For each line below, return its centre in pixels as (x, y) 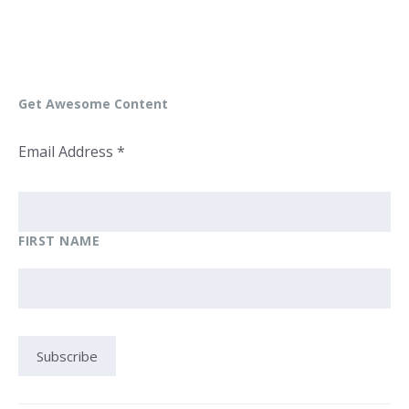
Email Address (68, 152)
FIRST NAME (59, 241)
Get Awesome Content (93, 104)
